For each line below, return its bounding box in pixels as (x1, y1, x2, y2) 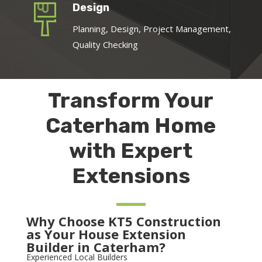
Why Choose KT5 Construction (26, 212, 221, 230)
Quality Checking (72, 38, 138, 50)
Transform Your (48, 87, 214, 113)
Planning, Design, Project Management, (72, 22, 231, 35)
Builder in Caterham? (26, 237, 166, 256)
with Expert (69, 137, 193, 163)
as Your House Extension (26, 225, 186, 243)
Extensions (71, 163, 190, 188)
